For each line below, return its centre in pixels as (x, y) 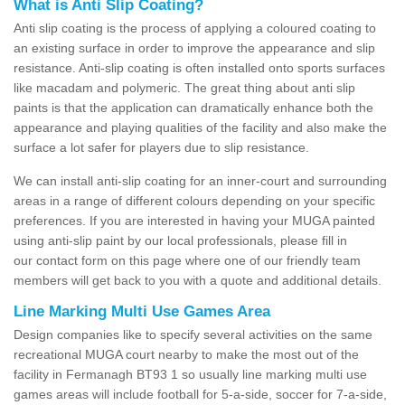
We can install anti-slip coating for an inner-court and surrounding (200, 180)
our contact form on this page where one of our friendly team (187, 260)
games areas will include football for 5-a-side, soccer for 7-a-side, (200, 394)
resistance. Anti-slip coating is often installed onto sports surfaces (199, 67)
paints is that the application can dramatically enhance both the (193, 107)
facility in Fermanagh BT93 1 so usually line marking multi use (190, 374)
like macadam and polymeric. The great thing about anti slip (184, 87)
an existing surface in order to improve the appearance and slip (194, 47)
